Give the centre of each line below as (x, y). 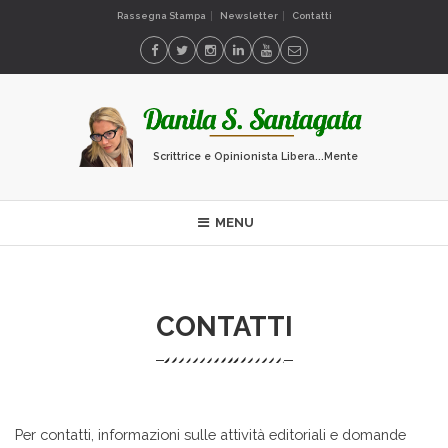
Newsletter (248, 15)
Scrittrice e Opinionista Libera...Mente (255, 155)
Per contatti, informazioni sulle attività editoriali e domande (210, 434)
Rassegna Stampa (161, 15)
